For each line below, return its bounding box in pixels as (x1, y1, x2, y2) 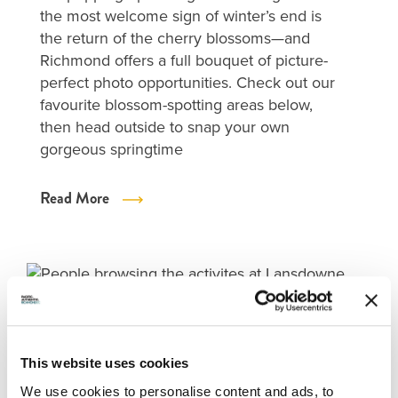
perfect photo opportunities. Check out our (40, 71, 335, 94)
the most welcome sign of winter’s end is (40, 4, 322, 28)
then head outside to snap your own (40, 115, 290, 139)
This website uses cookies (20, 355, 189, 371)
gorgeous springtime (40, 138, 183, 161)
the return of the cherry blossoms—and (40, 27, 310, 50)
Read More (40, 187, 109, 210)
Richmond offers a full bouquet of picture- (40, 49, 328, 72)
